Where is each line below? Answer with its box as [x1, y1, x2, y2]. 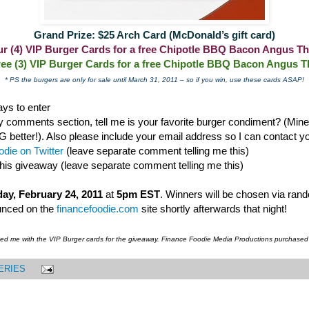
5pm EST [117, 188, 160, 200]
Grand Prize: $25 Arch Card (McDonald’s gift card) [34, 28, 275, 41]
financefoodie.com [57, 202, 139, 215]
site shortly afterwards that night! [139, 202, 287, 215]
